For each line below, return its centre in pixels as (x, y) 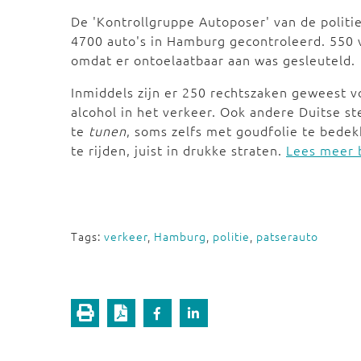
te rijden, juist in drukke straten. (178, 150)
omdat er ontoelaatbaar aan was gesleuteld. (215, 60)
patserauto (287, 236)
